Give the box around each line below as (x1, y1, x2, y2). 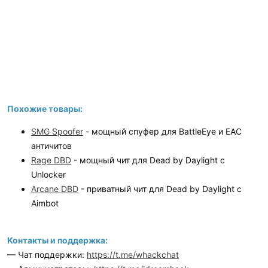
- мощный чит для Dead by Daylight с (71, 155, 225, 165)
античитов (31, 141, 72, 151)
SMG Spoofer (31, 126, 83, 136)
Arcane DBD (31, 184, 78, 194)
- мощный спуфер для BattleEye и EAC (83, 126, 242, 136)
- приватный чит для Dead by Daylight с (78, 184, 242, 194)
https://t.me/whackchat (87, 249, 179, 260)
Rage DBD (31, 155, 71, 165)
